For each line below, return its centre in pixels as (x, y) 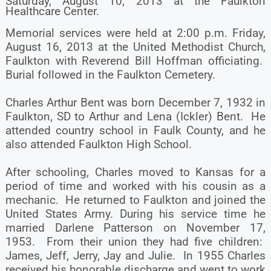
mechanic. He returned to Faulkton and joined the (135, 200)
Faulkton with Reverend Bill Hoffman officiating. (135, 60)
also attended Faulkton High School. (100, 144)
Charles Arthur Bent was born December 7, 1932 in (135, 102)
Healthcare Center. (55, 11)
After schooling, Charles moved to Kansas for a (135, 172)
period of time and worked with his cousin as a (135, 186)
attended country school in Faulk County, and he (135, 130)
